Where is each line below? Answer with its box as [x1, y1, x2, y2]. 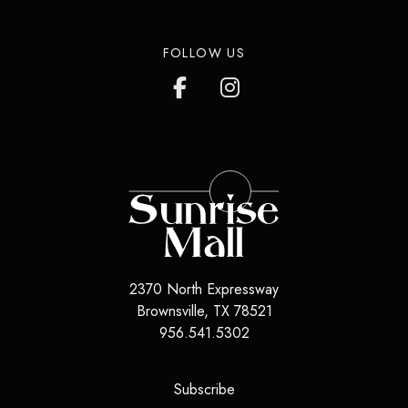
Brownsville [136, 300, 204, 321]
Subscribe [173, 378, 235, 400]
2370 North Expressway [129, 278, 279, 300]
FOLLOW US [162, 44, 246, 63]
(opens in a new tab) [233, 377, 362, 399]
